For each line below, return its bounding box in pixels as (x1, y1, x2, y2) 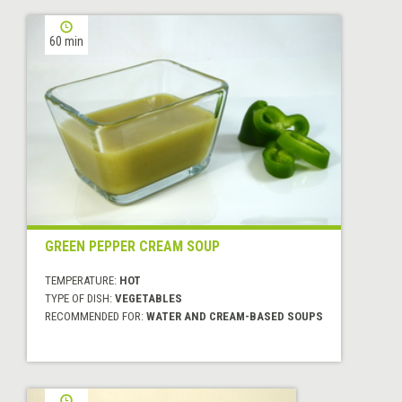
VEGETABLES (115, 292, 182, 306)
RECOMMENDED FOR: (45, 310, 146, 324)
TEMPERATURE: (45, 274, 119, 288)
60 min (49, 33, 83, 48)
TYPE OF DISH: (45, 292, 115, 306)
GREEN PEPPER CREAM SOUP (45, 238, 220, 256)
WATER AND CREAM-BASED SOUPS (146, 310, 323, 324)
